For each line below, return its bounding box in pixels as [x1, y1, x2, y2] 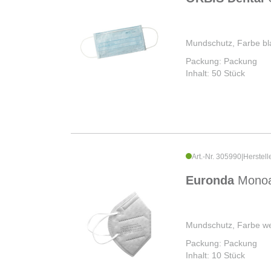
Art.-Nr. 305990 [192, 152, 241, 161]
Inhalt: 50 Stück [186, 68, 245, 78]
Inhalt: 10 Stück [186, 250, 245, 260]
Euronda [186, 173, 238, 187]
